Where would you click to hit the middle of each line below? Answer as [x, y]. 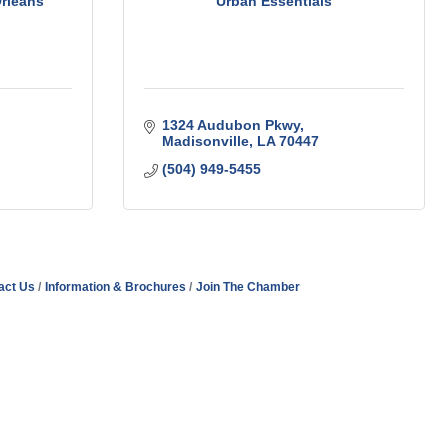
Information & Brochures [115, 287]
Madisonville [205, 141]
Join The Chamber [248, 287]
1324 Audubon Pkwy [230, 125]
